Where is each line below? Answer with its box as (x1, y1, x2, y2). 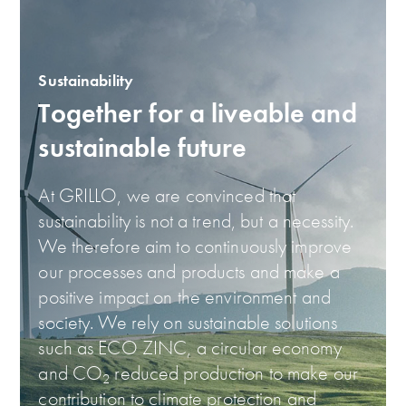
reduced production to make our (110, 361, 358, 385)
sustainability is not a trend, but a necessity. (38, 208, 354, 233)
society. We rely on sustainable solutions (38, 310, 338, 334)
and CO (38, 361, 103, 385)
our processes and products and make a (38, 259, 340, 284)
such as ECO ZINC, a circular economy (38, 335, 342, 360)
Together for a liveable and (38, 96, 357, 130)
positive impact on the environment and (38, 285, 331, 309)
